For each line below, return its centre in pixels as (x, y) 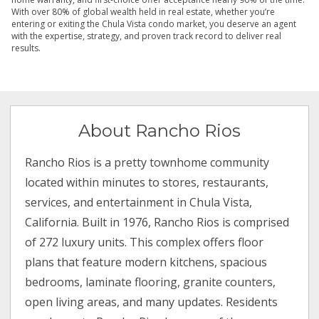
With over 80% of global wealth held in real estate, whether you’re (143, 12)
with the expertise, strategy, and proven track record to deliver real (146, 36)
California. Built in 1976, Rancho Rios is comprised (157, 223)
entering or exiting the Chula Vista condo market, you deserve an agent (154, 24)
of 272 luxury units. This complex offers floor (145, 242)
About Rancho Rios (159, 131)
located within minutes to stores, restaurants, (147, 183)
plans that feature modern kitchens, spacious (146, 262)
